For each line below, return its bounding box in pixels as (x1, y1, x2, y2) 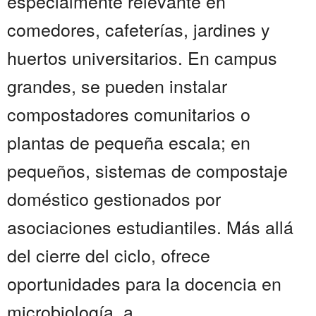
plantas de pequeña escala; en (7, 129, 250, 155)
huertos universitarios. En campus (7, 44, 277, 71)
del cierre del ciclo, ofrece (7, 242, 210, 268)
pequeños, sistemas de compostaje (7, 157, 288, 183)
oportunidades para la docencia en (7, 270, 281, 296)
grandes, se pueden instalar (7, 73, 227, 99)
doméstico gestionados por (7, 186, 221, 212)
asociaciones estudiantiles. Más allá (7, 214, 293, 240)
